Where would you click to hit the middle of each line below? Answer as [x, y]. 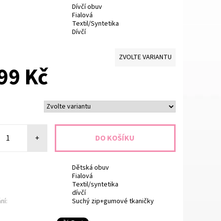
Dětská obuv [90, 167]
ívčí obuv [89, 7]
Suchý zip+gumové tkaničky [113, 201]
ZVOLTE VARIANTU [145, 57]
